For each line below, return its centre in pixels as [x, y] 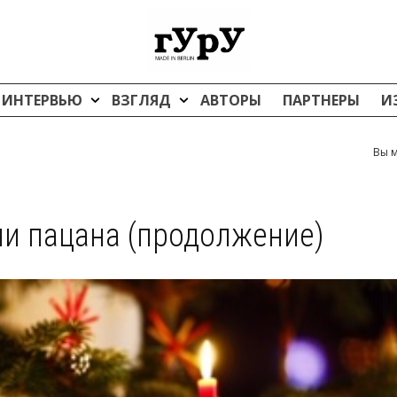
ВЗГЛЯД [143, 100]
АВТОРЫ [231, 100]
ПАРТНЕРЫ [321, 100]
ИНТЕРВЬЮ [44, 100]
